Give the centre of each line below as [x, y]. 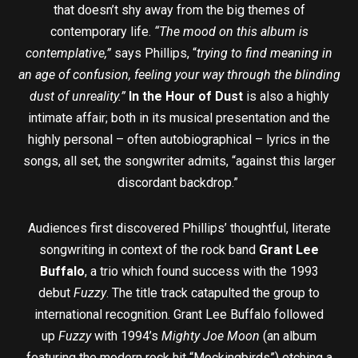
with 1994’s [128, 336]
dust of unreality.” [77, 96]
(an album [288, 336]
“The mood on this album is [231, 31]
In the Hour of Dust [185, 96]
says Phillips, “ [154, 53]
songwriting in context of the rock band [149, 249]
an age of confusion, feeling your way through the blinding [179, 74]
